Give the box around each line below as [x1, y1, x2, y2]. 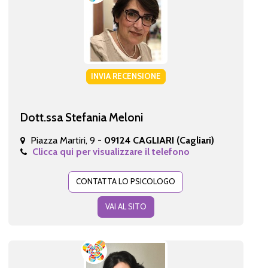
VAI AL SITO [105, 201, 147, 211]
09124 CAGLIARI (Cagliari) [103, 134, 214, 146]
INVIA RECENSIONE [90, 71, 161, 81]
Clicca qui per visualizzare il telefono [32, 145, 190, 157]
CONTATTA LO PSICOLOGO [76, 176, 176, 186]
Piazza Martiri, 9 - [30, 134, 104, 146]
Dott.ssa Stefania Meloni [20, 109, 143, 124]
